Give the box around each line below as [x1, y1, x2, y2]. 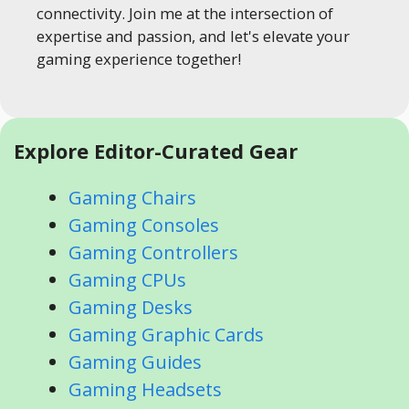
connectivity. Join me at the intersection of [37, 3, 333, 24]
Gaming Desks [68, 294, 193, 320]
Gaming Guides [68, 349, 202, 374]
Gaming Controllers [68, 239, 238, 265]
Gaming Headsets [68, 376, 222, 402]
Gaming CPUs [68, 267, 186, 292]
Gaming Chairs [68, 184, 196, 210]
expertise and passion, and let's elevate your [37, 26, 350, 47]
